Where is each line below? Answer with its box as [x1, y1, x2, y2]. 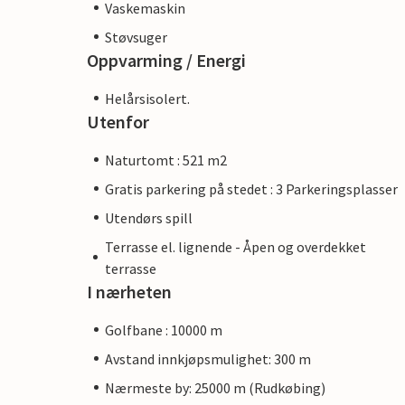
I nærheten [87, 279, 172, 303]
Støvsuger [105, 27, 167, 46]
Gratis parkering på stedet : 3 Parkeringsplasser [105, 179, 398, 198]
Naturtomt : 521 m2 [105, 150, 227, 169]
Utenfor [87, 109, 149, 133]
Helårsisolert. [105, 89, 190, 108]
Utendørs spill [105, 208, 193, 227]
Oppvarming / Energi [87, 48, 246, 71]
